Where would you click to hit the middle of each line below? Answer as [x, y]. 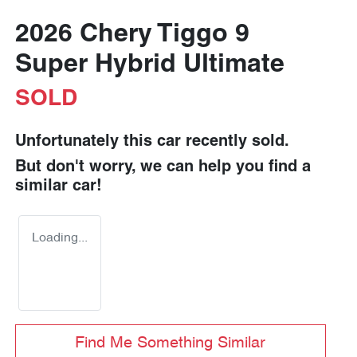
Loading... [60, 238]
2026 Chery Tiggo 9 [132, 35]
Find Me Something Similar [171, 343]
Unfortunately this [86, 142]
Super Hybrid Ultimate [150, 65]
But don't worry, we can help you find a [163, 167]
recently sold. [235, 142]
